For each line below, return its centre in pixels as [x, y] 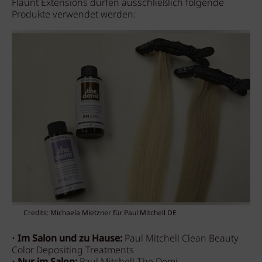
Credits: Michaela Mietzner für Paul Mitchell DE [100, 213]
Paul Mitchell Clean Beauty [180, 239]
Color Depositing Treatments [73, 251]
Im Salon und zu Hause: [70, 239]
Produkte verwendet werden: [74, 15]
